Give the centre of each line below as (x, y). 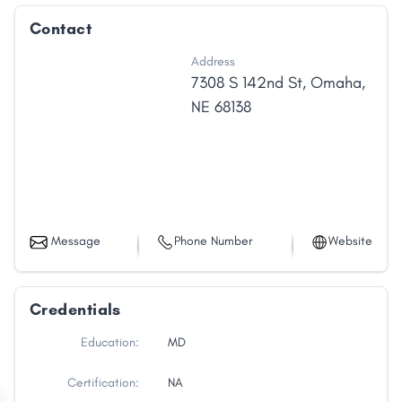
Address (213, 62)
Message (76, 241)
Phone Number (214, 241)
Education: (110, 343)
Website (350, 241)
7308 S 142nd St (246, 83)
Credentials (75, 310)
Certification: (103, 383)
